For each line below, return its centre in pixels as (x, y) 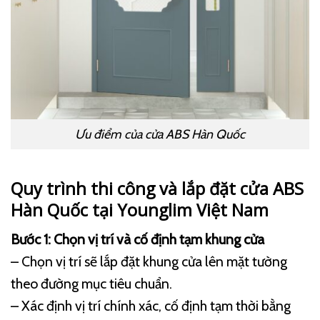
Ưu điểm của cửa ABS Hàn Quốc (160, 134)
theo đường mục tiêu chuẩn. (91, 284)
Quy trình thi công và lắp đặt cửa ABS (157, 188)
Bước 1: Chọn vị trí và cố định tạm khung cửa (137, 240)
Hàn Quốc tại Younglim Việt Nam (140, 210)
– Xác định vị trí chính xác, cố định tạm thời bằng (151, 306)
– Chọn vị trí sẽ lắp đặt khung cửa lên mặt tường (149, 262)
